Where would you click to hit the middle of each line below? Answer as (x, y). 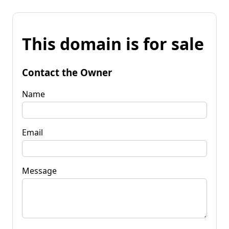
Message (39, 170)
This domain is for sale (113, 44)
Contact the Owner (67, 72)
